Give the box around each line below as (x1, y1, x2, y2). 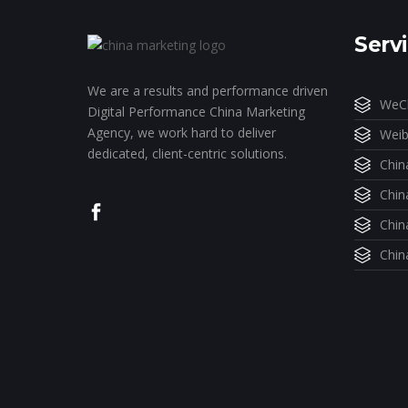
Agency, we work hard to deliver (87, 123, 276, 141)
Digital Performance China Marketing (87, 102, 305, 120)
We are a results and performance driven (87, 81, 328, 99)
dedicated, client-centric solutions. (87, 144, 287, 162)
